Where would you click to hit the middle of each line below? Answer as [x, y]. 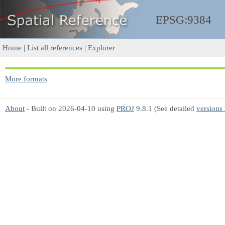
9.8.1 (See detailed [165, 108]
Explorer [101, 47]
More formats [26, 79]
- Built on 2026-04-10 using [71, 108]
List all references [55, 47]
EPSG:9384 [184, 20]
